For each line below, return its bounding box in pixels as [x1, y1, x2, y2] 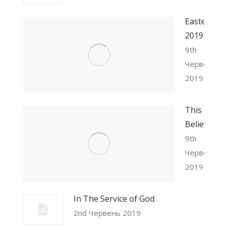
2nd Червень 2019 [73, 208, 141, 218]
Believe [185, 119, 212, 130]
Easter [185, 16, 209, 27]
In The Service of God [73, 193, 155, 204]
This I [185, 104, 206, 116]
